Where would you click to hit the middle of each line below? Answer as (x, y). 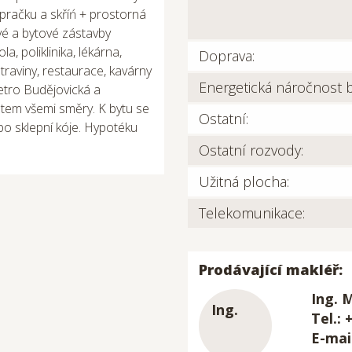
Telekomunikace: (252, 213)
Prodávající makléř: (271, 269)
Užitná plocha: (244, 181)
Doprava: (227, 56)
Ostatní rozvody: (251, 150)
